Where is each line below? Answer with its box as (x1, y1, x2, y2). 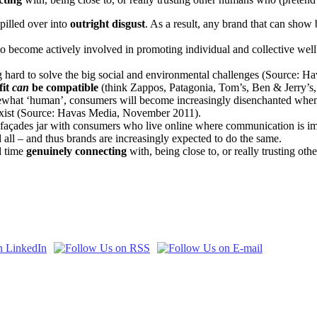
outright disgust (70, 18, 145, 30)
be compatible (29, 81, 98, 94)
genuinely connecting (26, 145, 127, 158)
